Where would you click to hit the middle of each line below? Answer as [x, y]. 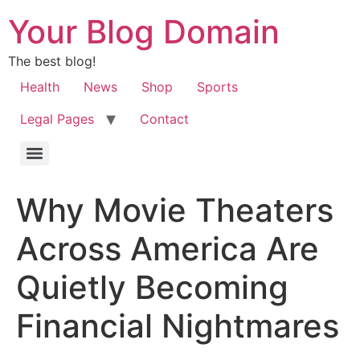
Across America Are [168, 249]
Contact [164, 119]
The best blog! [52, 61]
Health [40, 87]
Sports [217, 87]
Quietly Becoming [152, 287]
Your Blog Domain [144, 32]
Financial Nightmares [178, 326]
